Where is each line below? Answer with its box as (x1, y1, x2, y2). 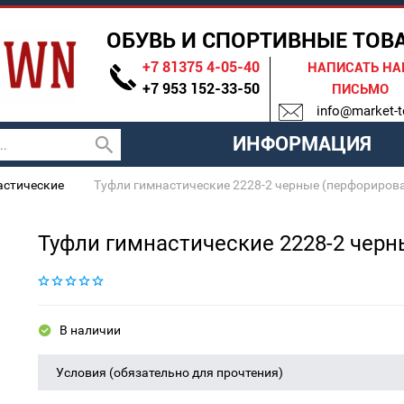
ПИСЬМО (332, 81, 390, 98)
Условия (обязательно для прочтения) (56, 365, 284, 381)
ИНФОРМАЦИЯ (232, 133, 372, 156)
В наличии (57, 323, 122, 338)
